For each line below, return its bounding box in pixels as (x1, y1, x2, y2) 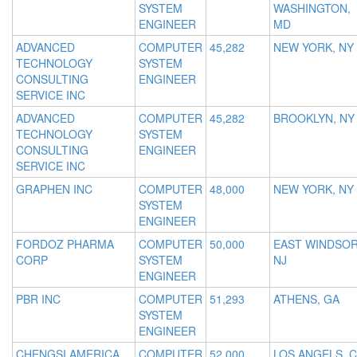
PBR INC (16, 291, 61, 308)
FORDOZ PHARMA (16, 236, 114, 253)
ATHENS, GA (273, 291, 339, 308)
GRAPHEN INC (16, 181, 92, 198)
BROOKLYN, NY (273, 110, 355, 127)
